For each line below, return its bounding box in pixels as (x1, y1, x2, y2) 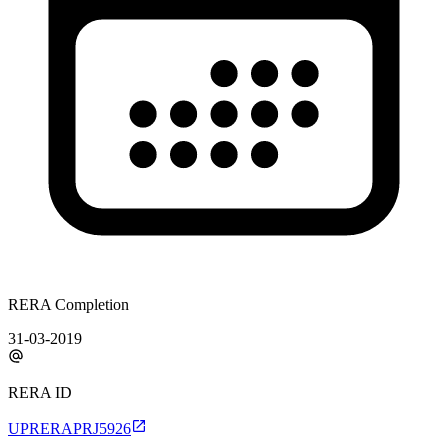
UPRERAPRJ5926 (8, 419, 131, 437)
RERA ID (8, 383, 72, 401)
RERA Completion (8, 295, 129, 313)
